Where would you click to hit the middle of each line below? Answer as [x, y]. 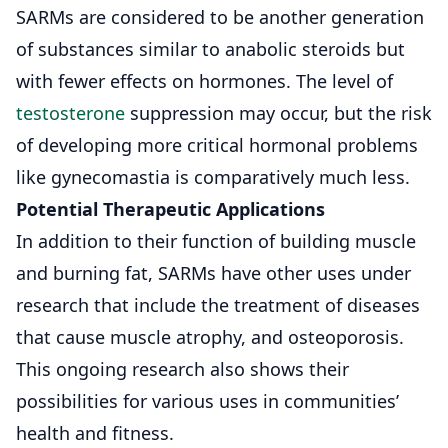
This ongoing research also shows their [182, 368]
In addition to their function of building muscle [216, 240]
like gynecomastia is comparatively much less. [213, 176]
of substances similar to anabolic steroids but [210, 48]
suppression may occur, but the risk [278, 112]
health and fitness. [95, 432]
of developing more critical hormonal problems [217, 144]
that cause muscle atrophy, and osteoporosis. [210, 336]
